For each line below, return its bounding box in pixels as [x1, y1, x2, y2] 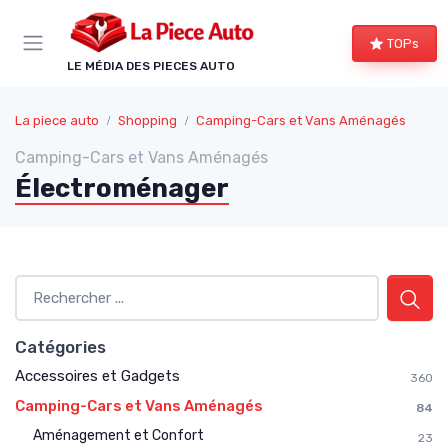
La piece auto [15, 112, 99, 128]
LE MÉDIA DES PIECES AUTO [67, 58, 235, 73]
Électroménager [15, 172, 229, 204]
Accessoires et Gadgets [15, 366, 180, 385]
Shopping [118, 112, 177, 128]
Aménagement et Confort [33, 426, 204, 444]
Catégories [15, 336, 106, 357]
